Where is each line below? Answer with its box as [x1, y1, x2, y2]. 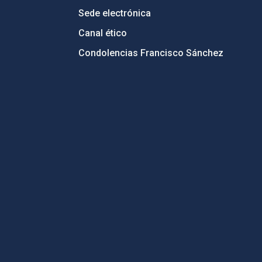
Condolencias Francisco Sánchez [78, 47, 223, 58]
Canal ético [78, 27, 127, 39]
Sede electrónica [78, 8, 151, 19]
